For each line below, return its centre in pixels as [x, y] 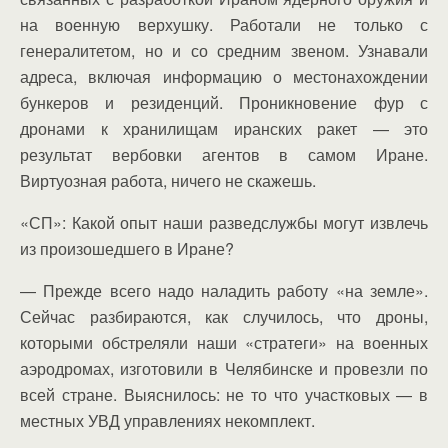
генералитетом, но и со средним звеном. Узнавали [224, 50]
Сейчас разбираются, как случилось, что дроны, [224, 316]
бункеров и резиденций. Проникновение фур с [224, 102]
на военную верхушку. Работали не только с [224, 24]
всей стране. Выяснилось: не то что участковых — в [224, 394]
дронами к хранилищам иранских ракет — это [224, 128]
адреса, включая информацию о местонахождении [224, 76]
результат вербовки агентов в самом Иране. [224, 154]
